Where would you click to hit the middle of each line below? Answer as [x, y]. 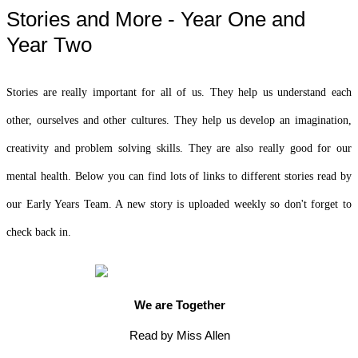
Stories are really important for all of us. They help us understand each [179, 92]
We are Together [179, 304]
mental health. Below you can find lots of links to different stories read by [179, 176]
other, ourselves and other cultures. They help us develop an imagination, [179, 120]
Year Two [49, 44]
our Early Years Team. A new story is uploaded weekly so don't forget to [179, 204]
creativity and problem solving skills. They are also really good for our [179, 148]
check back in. [40, 232]
